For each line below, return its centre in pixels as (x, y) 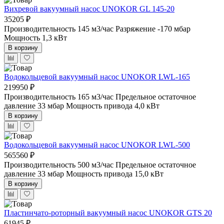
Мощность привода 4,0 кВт (113, 105)
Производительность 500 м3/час (59, 164)
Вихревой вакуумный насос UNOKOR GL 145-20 (89, 8)
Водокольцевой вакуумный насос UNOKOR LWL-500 (97, 144)
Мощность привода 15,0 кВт (115, 173)
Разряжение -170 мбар (153, 28)
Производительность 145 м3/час (59, 28)
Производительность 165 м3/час (59, 96)
